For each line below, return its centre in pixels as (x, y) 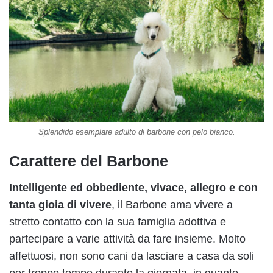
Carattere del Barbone (89, 161)
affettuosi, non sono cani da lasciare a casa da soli (132, 256)
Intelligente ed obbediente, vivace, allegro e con (133, 188)
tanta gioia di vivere (60, 205)
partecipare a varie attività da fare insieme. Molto (127, 239)
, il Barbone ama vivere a (172, 205)
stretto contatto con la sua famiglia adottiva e (118, 222)
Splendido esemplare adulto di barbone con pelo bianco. (136, 132)
